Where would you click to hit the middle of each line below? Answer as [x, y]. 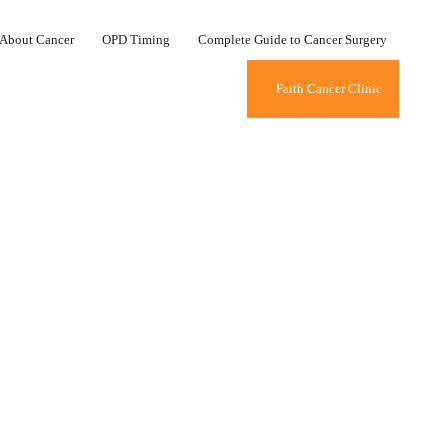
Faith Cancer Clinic [329, 88]
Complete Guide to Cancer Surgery [293, 39]
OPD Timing [136, 39]
